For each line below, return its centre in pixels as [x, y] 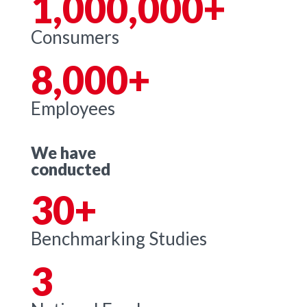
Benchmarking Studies [119, 238]
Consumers [75, 37]
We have [63, 152]
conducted [71, 169]
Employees [73, 108]
